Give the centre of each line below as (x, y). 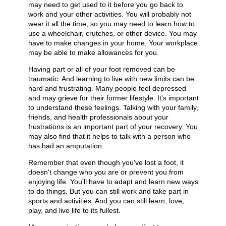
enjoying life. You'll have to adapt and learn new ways (113, 182)
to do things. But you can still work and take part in (108, 191)
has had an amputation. (66, 146)
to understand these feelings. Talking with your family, (113, 108)
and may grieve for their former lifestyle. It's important (114, 98)
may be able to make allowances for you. (94, 53)
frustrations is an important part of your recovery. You (113, 127)
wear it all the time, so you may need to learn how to (111, 24)
